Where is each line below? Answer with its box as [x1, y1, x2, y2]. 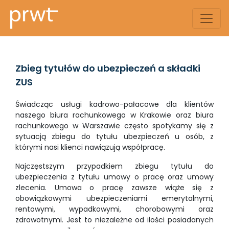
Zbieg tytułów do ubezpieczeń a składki [15, 62, 200, 75]
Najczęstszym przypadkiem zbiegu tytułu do [15, 161, 214, 171]
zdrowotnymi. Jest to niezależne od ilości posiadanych [15, 215, 214, 225]
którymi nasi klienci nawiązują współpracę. [15, 142, 165, 152]
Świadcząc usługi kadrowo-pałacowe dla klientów [15, 99, 214, 109]
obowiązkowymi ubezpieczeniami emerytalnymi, [15, 193, 214, 203]
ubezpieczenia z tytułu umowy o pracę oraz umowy [15, 172, 214, 182]
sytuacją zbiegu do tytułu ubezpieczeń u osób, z [15, 131, 214, 142]
